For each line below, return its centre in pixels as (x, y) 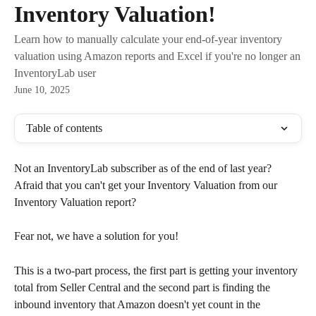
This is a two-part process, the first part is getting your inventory (157, 271)
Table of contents (64, 128)
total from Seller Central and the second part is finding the (144, 288)
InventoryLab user (55, 73)
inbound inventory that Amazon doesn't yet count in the (139, 305)
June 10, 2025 (42, 90)
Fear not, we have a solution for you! (96, 236)
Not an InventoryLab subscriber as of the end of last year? (144, 168)
